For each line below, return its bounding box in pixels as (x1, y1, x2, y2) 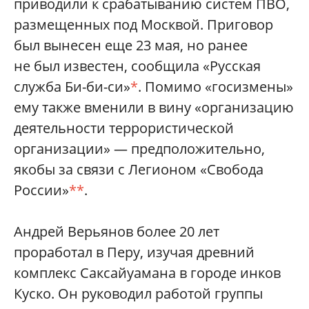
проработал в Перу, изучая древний (14, 243, 255, 261)
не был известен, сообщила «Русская (14, 57, 261, 75)
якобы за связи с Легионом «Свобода (14, 160, 263, 179)
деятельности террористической (14, 119, 234, 137)
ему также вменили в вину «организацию (14, 98, 294, 117)
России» (14, 181, 69, 199)
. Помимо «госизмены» (138, 77, 293, 96)
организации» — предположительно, (14, 139, 265, 158)
